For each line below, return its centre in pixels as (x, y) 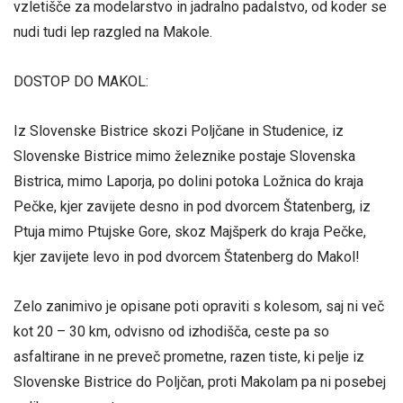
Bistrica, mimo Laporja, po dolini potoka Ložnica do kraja (188, 182)
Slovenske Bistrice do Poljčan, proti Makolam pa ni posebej (200, 382)
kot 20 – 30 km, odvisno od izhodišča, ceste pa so (171, 332)
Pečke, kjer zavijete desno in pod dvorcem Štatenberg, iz (192, 207)
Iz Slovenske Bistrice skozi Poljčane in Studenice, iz (179, 131)
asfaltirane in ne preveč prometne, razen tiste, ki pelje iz (189, 357)
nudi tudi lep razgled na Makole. (113, 31)
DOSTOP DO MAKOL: (81, 81)
